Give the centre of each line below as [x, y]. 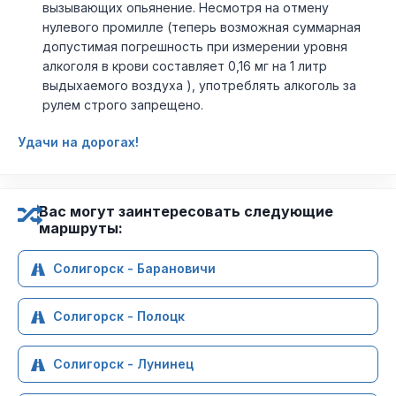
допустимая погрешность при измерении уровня [195, 46]
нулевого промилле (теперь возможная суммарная [202, 27]
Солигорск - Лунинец [123, 364]
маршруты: [81, 228]
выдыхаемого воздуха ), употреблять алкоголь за [199, 85]
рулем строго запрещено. [123, 105]
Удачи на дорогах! [78, 142]
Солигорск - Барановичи [134, 268]
